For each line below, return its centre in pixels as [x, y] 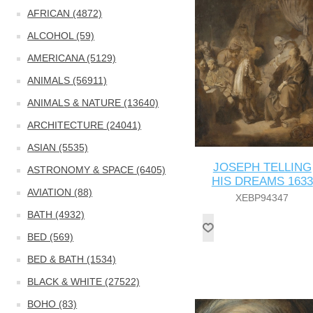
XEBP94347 [262, 197]
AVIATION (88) [60, 192]
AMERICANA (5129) [72, 58]
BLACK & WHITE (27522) [84, 282]
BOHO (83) [52, 304]
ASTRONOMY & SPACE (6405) [97, 170]
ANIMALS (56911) [67, 80]
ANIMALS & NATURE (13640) [93, 103]
